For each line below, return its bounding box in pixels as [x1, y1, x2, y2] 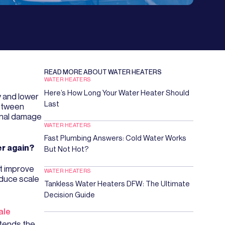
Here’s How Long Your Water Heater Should [44, 88, 190, 97]
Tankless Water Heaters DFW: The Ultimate [44, 179, 190, 188]
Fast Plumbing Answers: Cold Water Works [44, 134, 187, 143]
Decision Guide [44, 190, 95, 199]
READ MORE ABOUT [44, 68, 108, 76]
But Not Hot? [44, 145, 89, 154]
